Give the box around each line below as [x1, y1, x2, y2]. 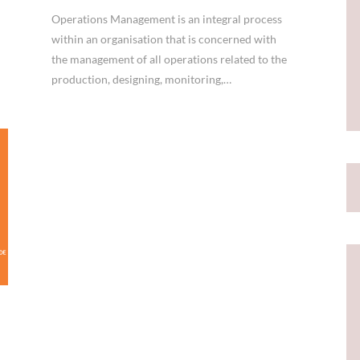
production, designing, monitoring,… [51, 72, 232, 86]
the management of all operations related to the [51, 51, 288, 66]
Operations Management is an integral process [51, 11, 283, 26]
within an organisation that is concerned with [51, 31, 277, 46]
